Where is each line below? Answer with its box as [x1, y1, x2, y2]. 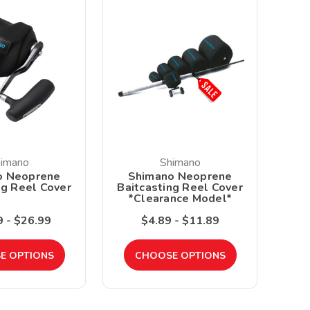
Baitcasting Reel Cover [117, 180, 243, 196]
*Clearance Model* [127, 191, 232, 207]
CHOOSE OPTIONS [134, 249, 226, 263]
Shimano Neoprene [127, 169, 232, 185]
